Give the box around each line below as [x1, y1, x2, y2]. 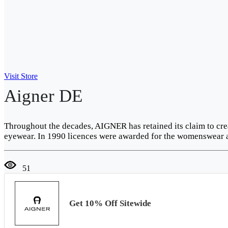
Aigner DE [4, 86, 82, 106]
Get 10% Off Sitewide [69, 198, 151, 208]
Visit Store [4, 72, 38, 80]
